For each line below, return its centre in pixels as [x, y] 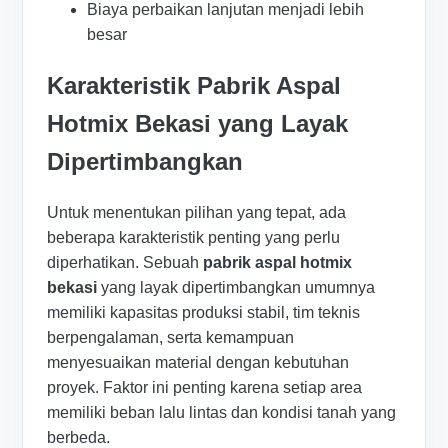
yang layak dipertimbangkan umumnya [236, 288]
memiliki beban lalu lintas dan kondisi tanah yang [222, 413]
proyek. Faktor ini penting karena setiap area [205, 388]
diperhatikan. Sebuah [125, 263]
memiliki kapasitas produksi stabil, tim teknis [204, 313]
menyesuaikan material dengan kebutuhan [198, 363]
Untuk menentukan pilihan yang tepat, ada [197, 213]
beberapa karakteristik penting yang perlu [194, 238]
